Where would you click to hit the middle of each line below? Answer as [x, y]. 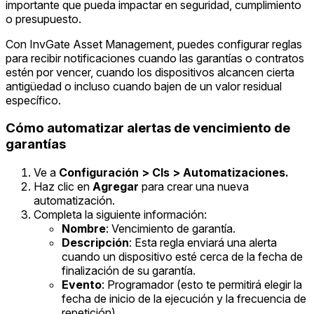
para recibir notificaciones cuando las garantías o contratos [155, 58]
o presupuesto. [43, 19]
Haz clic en [63, 187]
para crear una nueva [194, 187]
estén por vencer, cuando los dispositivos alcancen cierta [150, 72]
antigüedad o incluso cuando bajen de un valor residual [144, 86]
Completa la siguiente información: [120, 215]
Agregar [116, 187]
